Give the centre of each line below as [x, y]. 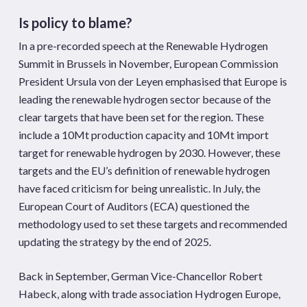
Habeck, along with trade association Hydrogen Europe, [149, 294]
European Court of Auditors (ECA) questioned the [134, 206]
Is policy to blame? [75, 23]
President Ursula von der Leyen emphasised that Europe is [152, 81]
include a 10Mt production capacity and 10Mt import [143, 135]
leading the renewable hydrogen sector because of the [144, 99]
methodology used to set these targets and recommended [152, 224]
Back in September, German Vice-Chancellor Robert [140, 276]
